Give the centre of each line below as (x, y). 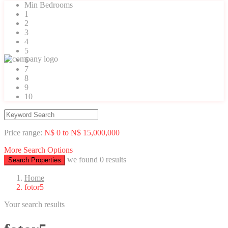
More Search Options (38, 150)
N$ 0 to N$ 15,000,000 (82, 133)
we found (83, 160)
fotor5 (34, 187)
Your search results (34, 205)
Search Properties (35, 160)
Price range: (23, 133)
